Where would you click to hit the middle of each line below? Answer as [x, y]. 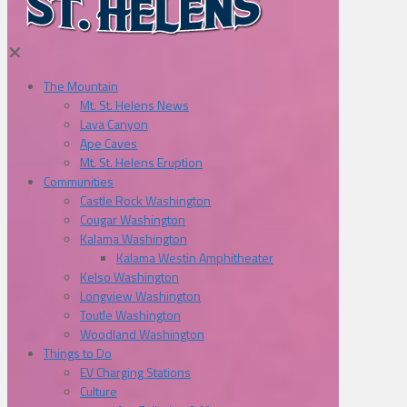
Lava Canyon [114, 124]
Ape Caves [109, 143]
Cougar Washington [133, 219]
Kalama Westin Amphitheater [195, 258]
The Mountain [81, 86]
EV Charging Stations [135, 372]
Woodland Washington [142, 334]
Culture [99, 391]
